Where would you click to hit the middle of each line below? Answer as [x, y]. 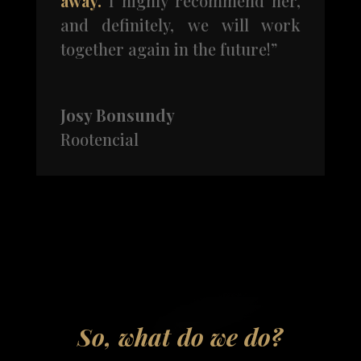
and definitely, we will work [180, 24]
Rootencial [99, 139]
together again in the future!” [168, 48]
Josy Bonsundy [117, 114]
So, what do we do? [180, 336]
